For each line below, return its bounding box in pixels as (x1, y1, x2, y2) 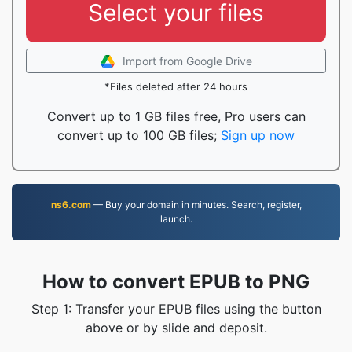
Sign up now (221, 127, 295, 143)
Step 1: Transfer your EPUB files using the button (31, 301, 321, 317)
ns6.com (50, 199, 91, 211)
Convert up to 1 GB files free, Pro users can (46, 108, 306, 124)
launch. (159, 213, 192, 225)
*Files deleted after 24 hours (104, 80, 247, 93)
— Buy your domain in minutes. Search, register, (90, 199, 302, 211)
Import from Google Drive (122, 54, 252, 68)
